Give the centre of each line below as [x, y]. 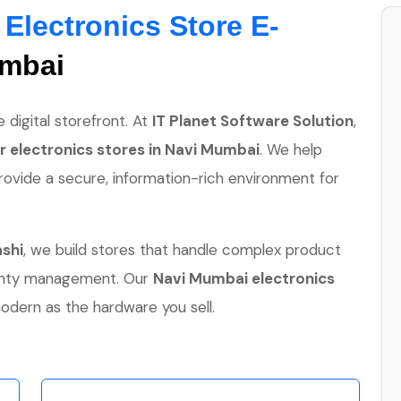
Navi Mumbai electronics [244, 278]
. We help [291, 149]
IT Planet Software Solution [253, 121]
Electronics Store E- [142, 26]
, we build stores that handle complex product [182, 250]
